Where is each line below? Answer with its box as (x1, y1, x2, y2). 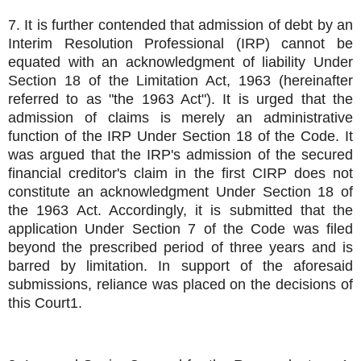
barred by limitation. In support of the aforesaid (8, 257, 353, 274)
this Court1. (8, 294, 82, 311)
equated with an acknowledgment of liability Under (8, 53, 353, 70)
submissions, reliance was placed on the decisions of (8, 276, 353, 293)
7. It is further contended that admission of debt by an (8, 16, 353, 33)
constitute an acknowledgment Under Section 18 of (8, 183, 353, 200)
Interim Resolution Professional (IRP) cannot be (8, 35, 353, 52)
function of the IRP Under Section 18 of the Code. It (8, 127, 353, 144)
